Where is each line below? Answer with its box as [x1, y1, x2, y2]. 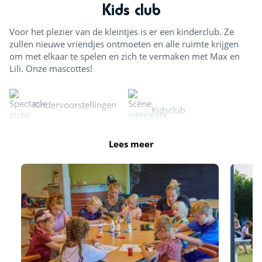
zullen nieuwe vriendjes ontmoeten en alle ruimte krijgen [9, 38, 239, 50]
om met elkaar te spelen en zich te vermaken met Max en [9, 50, 240, 63]
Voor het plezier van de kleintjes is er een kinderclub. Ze [9, 26, 234, 38]
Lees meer [108, 138, 154, 150]
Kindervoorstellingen [33, 98, 116, 111]
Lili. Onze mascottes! [9, 63, 92, 75]
